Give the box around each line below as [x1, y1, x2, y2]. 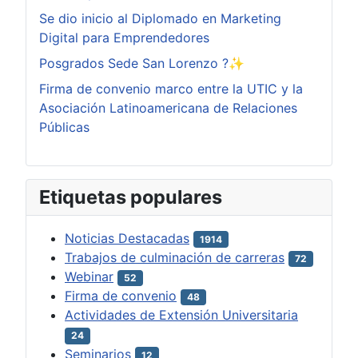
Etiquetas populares [39, 185, 222, 209]
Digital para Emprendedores [39, 29, 209, 46]
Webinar [65, 268, 113, 285]
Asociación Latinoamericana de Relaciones [39, 99, 297, 116]
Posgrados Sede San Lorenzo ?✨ [39, 54, 245, 71]
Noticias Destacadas [65, 229, 189, 246]
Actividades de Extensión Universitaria [65, 307, 298, 324]
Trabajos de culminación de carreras [65, 249, 284, 265]
